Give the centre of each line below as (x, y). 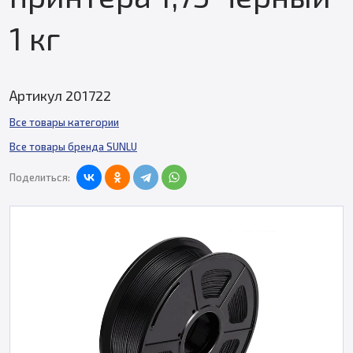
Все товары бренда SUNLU (73, 147)
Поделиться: (40, 177)
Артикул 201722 (60, 95)
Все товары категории (64, 122)
